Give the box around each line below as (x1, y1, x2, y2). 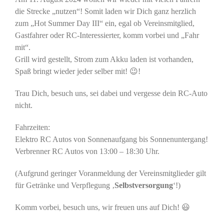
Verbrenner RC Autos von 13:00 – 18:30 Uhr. (15, 147, 159, 155)
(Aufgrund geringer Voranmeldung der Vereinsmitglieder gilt (15, 169, 206, 177)
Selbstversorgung (114, 181, 173, 189)
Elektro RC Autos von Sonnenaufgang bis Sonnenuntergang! (15, 135, 208, 143)
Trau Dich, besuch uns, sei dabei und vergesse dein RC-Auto (15, 89, 207, 97)
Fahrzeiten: (15, 123, 50, 131)
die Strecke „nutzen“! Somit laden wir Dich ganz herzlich (15, 7, 196, 15)
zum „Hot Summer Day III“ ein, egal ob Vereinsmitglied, (15, 19, 194, 27)
